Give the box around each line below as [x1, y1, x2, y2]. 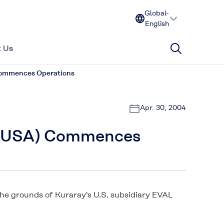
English [144, 19, 169, 27]
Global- [144, 9, 169, 17]
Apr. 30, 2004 [140, 103, 186, 111]
